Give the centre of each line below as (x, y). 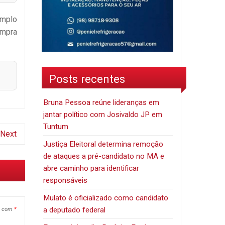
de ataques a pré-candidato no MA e (104, 156)
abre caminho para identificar (91, 168)
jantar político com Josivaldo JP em (103, 114)
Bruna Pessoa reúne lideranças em (101, 102)
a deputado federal (75, 210)
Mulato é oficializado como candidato (106, 198)
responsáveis (66, 180)
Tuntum (56, 126)
